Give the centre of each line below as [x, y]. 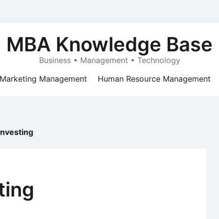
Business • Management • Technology [109, 60]
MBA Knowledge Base [109, 44]
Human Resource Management [154, 79]
